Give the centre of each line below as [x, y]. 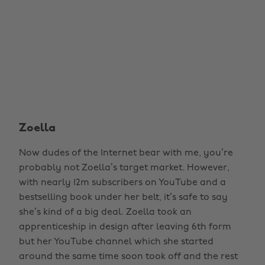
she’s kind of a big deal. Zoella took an [105, 212]
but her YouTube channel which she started [116, 242]
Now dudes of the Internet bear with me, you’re [126, 153]
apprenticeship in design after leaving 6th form [125, 227]
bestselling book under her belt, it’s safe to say [123, 198]
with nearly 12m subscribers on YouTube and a [122, 183]
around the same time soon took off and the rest [128, 257]
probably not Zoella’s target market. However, [124, 168]
